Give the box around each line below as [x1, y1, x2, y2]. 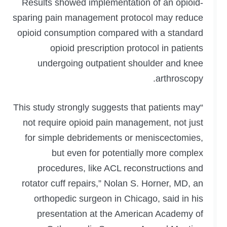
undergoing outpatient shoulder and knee [37, 58, 203, 69]
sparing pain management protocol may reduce [13, 13, 203, 23]
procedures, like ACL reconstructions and [37, 163, 203, 174]
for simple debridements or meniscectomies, [25, 133, 203, 143]
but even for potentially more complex [52, 148, 203, 159]
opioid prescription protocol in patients [50, 43, 203, 54]
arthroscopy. [156, 73, 203, 84]
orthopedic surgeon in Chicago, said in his [34, 194, 203, 204]
